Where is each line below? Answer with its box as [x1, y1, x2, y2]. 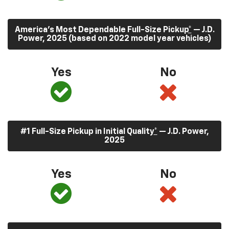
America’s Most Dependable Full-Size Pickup [14, 26, 188, 35]
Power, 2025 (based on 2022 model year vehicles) [17, 35, 212, 43]
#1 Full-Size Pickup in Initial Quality [20, 128, 154, 136]
